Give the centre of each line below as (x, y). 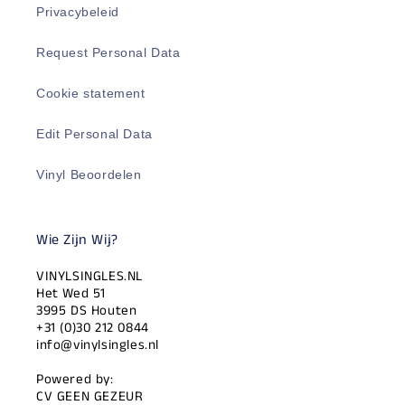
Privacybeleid (78, 11)
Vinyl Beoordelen (89, 174)
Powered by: (75, 379)
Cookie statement (91, 93)
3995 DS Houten (87, 310)
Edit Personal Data (94, 133)
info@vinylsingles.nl (98, 344)
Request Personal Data (108, 52)
